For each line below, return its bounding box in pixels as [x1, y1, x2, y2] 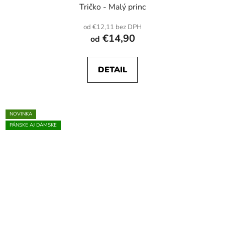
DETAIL [98, 64, 127, 76]
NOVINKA [10, 110, 32, 118]
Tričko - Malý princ [79, 2, 146, 13]
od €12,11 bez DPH [83, 23, 142, 32]
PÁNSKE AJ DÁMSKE [10, 121, 57, 129]
